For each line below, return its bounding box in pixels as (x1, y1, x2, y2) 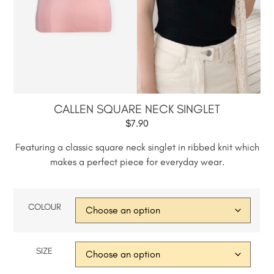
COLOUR (28, 201, 61, 213)
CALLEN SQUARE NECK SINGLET (54, 102, 220, 117)
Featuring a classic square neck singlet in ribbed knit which (15, 141, 259, 153)
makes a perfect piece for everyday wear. (50, 155, 224, 168)
